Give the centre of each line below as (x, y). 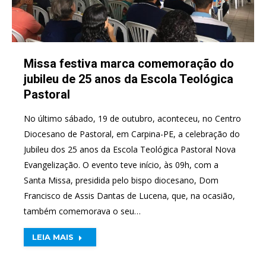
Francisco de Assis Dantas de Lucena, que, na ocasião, (129, 196)
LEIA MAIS (53, 237)
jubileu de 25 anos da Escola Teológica (129, 79)
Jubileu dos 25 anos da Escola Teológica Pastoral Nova (130, 149)
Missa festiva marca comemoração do (129, 64)
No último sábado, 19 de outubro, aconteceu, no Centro (132, 118)
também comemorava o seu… (82, 211)
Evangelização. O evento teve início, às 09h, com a (121, 165)
